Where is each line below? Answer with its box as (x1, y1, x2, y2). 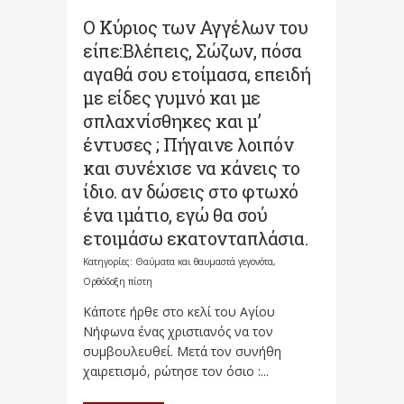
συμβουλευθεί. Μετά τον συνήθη (83, 342, 281, 360)
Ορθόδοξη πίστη (83, 274, 152, 288)
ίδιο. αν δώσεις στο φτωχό (83, 179, 298, 203)
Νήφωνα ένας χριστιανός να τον (83, 322, 273, 340)
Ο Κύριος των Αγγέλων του (83, 14, 308, 39)
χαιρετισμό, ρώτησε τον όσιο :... (83, 362, 269, 380)
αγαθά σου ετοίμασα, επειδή (83, 61, 310, 86)
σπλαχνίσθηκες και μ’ (83, 108, 261, 133)
